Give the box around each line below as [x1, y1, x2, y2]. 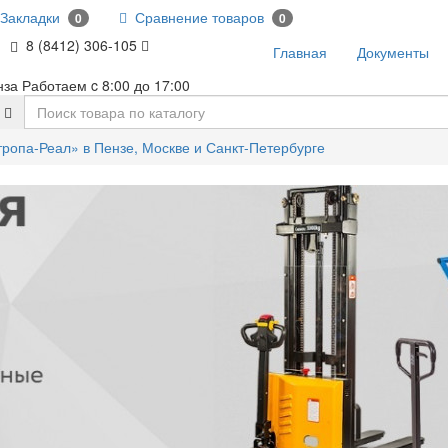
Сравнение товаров [127, 7, 268, 27]
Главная [272, 42, 327, 63]
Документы [356, 42, 429, 63]
